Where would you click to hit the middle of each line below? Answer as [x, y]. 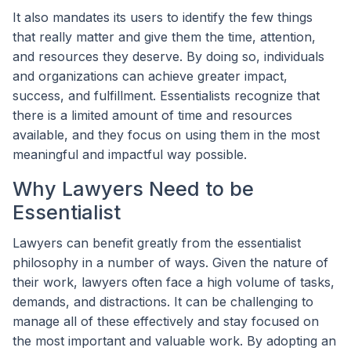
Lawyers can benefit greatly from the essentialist [157, 243]
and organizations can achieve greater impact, [150, 76]
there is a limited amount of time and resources [152, 115]
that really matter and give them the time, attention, [164, 36]
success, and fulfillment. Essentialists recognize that [166, 95]
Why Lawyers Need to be [133, 188]
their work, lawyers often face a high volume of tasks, [174, 282]
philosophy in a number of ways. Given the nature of [170, 263]
